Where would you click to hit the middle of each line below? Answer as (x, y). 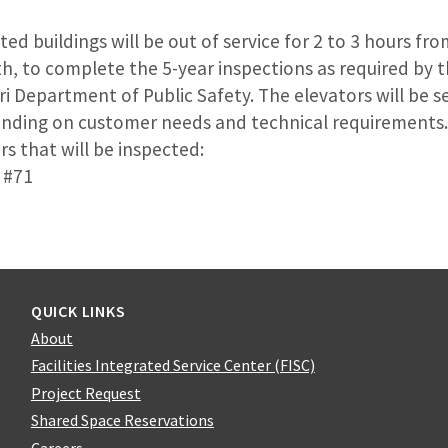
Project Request (85, 392)
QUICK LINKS (78, 310)
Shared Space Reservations (122, 420)
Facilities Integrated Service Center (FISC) (172, 365)
